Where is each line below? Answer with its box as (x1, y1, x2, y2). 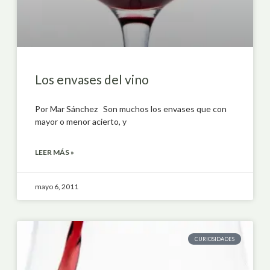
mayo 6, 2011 (35, 181, 78, 191)
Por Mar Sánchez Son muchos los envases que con (35, 103, 227, 114)
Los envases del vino (35, 71, 149, 87)
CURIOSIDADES (195, 235, 235, 242)
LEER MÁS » (35, 147, 74, 157)
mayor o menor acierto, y (35, 116, 127, 127)
